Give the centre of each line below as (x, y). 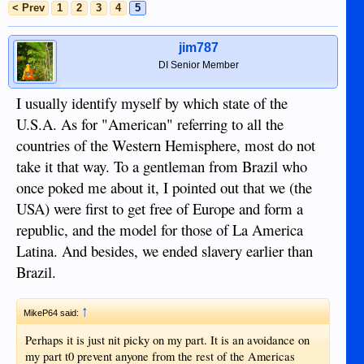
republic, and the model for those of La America (160, 230)
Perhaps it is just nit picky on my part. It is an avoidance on (167, 340)
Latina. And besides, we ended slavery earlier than (165, 251)
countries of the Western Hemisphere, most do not (166, 145)
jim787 (199, 48)
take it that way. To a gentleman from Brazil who (162, 166)
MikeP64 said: (52, 312)
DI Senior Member (199, 65)
